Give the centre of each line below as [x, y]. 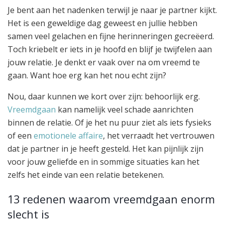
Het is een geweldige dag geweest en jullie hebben [102, 23]
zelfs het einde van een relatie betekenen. [86, 175]
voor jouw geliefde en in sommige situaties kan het [103, 161]
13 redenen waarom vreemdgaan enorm [111, 199]
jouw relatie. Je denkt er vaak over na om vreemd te [104, 62]
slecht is [28, 214]
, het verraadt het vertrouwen [159, 135]
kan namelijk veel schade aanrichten [125, 109]
